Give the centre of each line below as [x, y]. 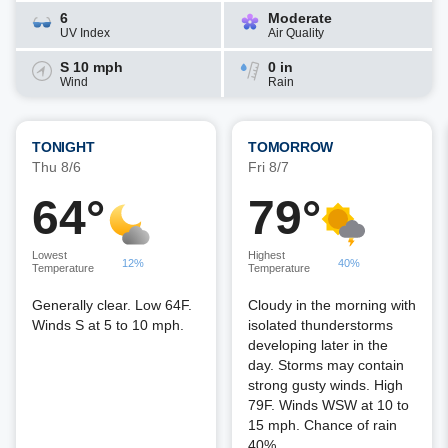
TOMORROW [290, 147]
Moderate [300, 18]
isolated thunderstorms [320, 325]
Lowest [49, 255]
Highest [266, 255]
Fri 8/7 [268, 167]
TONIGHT [63, 147]
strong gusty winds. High [325, 385]
